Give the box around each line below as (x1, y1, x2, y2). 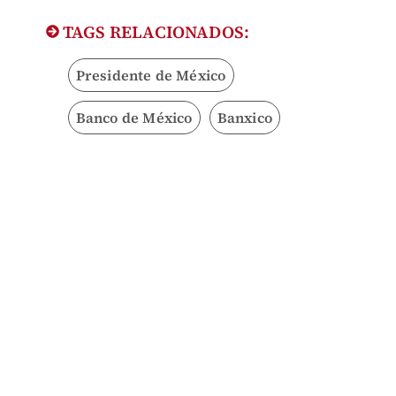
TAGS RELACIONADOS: (58, 20, 250, 44)
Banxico (217, 108, 272, 128)
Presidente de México (75, 65, 226, 86)
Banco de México (75, 108, 193, 128)
